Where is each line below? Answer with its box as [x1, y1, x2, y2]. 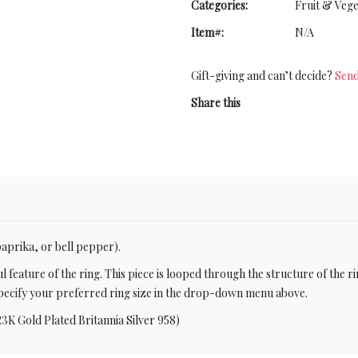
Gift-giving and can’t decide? [191, 68, 335, 83]
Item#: [191, 25, 224, 40]
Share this [191, 95, 241, 110]
